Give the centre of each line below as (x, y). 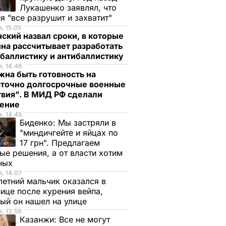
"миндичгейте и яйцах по (69, 133)
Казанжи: (39, 219)
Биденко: (39, 123)
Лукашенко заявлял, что (68, 8)
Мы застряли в (87, 123)
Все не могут (84, 219)
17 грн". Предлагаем (60, 143)
